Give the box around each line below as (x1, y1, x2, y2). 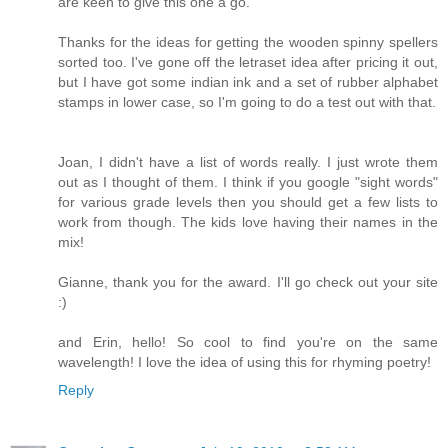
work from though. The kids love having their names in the (58, 214, 438, 231)
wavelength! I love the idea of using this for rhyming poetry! (58, 354, 431, 371)
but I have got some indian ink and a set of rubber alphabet (58, 74, 438, 91)
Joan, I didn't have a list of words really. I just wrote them (58, 154, 438, 171)
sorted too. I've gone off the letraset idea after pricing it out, (58, 54, 438, 71)
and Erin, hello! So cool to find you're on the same (58, 334, 438, 351)
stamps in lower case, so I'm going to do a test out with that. (58, 94, 436, 111)
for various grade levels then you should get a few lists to (58, 194, 438, 211)
